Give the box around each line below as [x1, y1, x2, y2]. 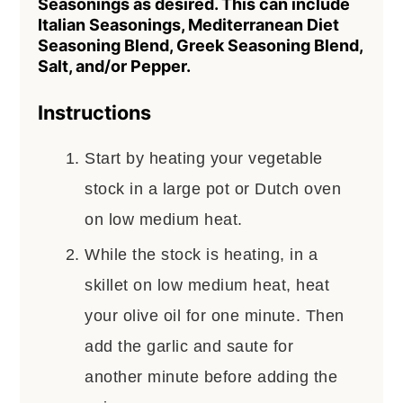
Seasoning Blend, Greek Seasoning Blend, [38, 35, 363, 55]
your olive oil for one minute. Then [85, 306, 345, 325]
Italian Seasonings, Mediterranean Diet [38, 14, 340, 34]
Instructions [38, 100, 152, 124]
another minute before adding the [85, 367, 338, 386]
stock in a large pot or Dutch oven [85, 179, 342, 198]
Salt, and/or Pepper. [38, 56, 192, 76]
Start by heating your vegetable [85, 148, 323, 167]
